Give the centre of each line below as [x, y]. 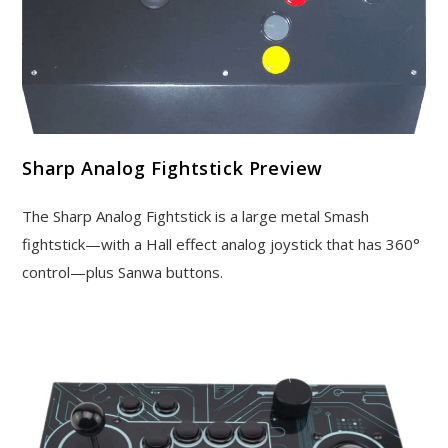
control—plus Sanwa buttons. [123, 272]
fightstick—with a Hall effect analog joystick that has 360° [221, 244]
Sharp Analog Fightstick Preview [173, 168]
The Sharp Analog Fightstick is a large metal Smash [196, 216]
